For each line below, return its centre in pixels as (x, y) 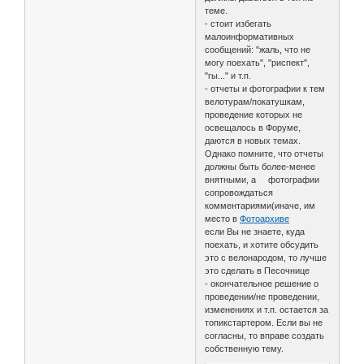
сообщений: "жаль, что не (258, 50)
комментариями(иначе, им (260, 206)
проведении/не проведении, (262, 297)
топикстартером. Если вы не (264, 323)
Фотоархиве (265, 219)
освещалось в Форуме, (253, 128)
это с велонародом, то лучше (266, 258)
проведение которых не (254, 115)
